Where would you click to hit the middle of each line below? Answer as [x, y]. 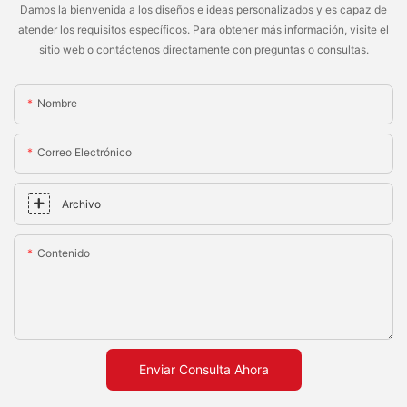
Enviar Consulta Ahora [203, 370]
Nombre [57, 104]
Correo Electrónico [84, 153]
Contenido [64, 253]
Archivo [81, 204]
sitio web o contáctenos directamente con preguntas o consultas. [203, 49]
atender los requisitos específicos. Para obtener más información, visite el [203, 29]
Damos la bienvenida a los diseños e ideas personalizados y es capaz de [203, 9]
